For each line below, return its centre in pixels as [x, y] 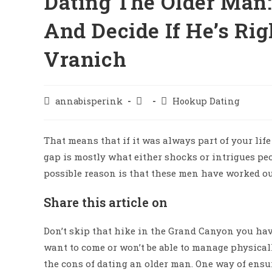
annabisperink [89, 101]
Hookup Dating [206, 101]
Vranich [85, 59]
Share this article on [106, 202]
